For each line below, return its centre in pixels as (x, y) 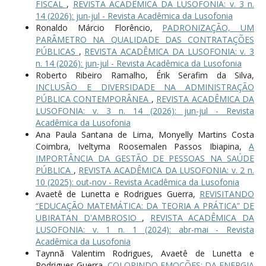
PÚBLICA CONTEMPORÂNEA (93, 99)
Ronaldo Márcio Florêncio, (99, 27)
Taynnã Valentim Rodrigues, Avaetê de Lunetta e (145, 253)
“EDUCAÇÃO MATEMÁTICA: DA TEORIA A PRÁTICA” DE (145, 205)
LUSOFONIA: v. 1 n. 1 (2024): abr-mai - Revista (145, 229)
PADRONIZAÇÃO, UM (208, 27)
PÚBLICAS (57, 51)
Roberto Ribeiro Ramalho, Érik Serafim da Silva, (145, 75)
